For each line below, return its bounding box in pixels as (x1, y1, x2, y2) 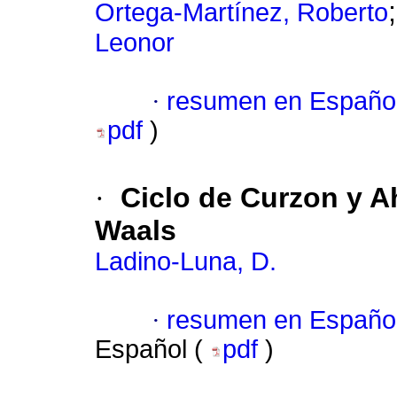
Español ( (95, 335, 210, 364)
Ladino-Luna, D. (95, 247, 276, 276)
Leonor (95, 28, 175, 58)
